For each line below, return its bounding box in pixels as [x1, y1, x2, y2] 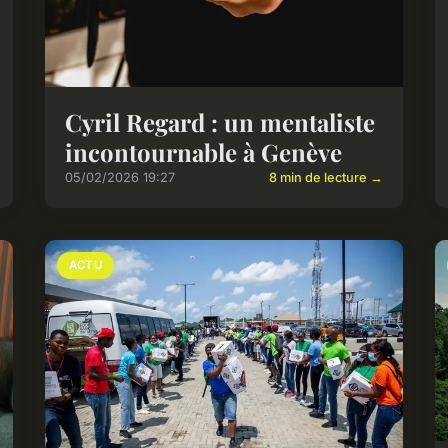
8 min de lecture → [268, 170, 383, 186]
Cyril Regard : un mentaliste [65, 106, 376, 139]
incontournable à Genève [65, 136, 343, 169]
